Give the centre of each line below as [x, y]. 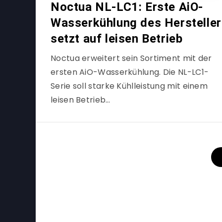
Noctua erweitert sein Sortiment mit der [131, 58]
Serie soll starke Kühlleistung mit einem [129, 86]
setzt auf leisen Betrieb [117, 39]
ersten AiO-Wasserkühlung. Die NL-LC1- [130, 72]
